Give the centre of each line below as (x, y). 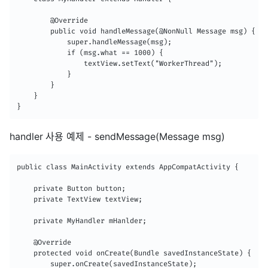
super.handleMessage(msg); (94, 42)
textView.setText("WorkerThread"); (119, 64)
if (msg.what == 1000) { (90, 53)
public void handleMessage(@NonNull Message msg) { (136, 31)
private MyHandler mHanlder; (82, 221)
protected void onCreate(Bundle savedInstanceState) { (134, 253)
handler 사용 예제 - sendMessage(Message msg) (117, 137)
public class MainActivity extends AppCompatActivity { (128, 167)
